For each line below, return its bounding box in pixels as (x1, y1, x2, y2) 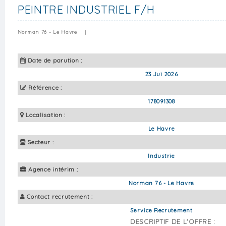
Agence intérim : (28, 165, 78, 173)
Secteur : (27, 138, 54, 146)
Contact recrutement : (27, 192, 93, 200)
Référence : (28, 83, 62, 91)
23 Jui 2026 (145, 70, 178, 78)
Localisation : (26, 110, 66, 119)
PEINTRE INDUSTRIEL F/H (17, 2, 155, 17)
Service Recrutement (130, 206, 193, 214)
